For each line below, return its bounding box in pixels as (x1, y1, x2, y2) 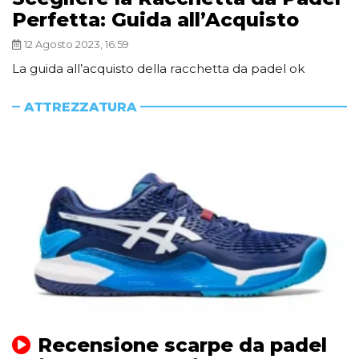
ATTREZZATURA (24, 99, 137, 115)
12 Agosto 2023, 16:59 (24, 38, 129, 51)
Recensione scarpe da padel (38, 333, 327, 357)
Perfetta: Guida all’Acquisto (12, 8, 299, 32)
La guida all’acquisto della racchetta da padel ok (12, 61, 305, 77)
